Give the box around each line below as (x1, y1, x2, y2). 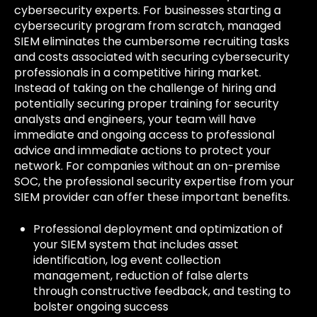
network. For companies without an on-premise (14, 158, 280, 175)
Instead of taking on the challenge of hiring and (14, 80, 276, 97)
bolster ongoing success (33, 298, 169, 315)
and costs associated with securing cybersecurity (14, 49, 289, 66)
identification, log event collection (33, 251, 221, 268)
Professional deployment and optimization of (33, 220, 284, 237)
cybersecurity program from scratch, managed (14, 18, 281, 35)
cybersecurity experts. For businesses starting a (14, 2, 281, 19)
